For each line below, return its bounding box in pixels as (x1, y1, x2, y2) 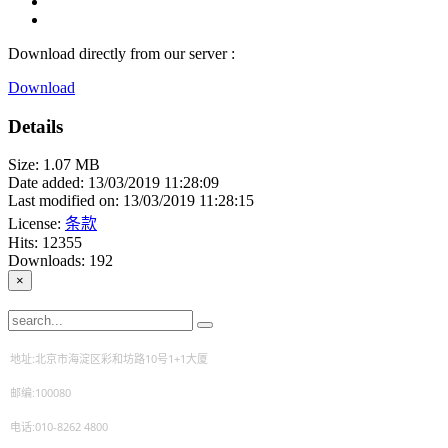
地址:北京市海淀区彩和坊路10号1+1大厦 (10, 350, 208, 366)
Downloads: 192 (8, 252, 113, 270)
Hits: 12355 (8, 234, 82, 252)
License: (8, 215, 65, 233)
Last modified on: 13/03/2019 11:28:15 (8, 192, 254, 210)
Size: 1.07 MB (8, 156, 100, 174)
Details (8, 115, 63, 137)
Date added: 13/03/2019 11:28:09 (8, 174, 219, 192)
